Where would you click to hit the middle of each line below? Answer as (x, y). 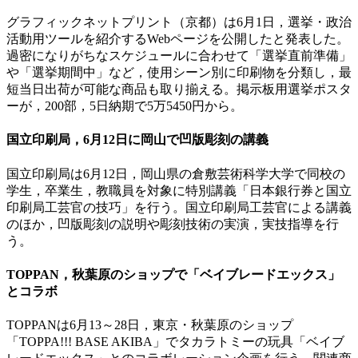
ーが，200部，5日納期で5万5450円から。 (125, 106)
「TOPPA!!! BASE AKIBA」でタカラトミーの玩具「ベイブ (175, 342)
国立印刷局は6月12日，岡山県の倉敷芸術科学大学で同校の (176, 173)
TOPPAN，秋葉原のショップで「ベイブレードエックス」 (173, 274)
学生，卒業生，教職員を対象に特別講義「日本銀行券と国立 (179, 190)
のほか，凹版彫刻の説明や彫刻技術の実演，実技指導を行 (173, 224)
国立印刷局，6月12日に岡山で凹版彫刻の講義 (137, 140)
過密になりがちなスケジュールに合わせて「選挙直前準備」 (179, 56)
